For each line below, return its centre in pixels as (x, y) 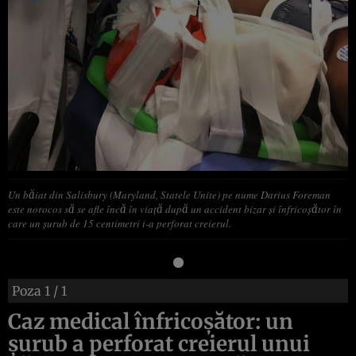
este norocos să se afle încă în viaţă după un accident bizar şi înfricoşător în (175, 209)
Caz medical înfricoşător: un (151, 321)
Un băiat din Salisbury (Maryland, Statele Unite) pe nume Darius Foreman (169, 194)
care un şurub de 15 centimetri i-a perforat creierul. (120, 223)
